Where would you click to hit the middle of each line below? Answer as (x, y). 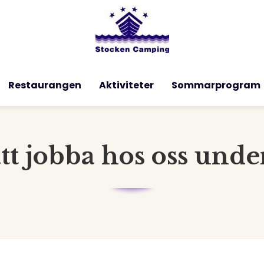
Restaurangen (45, 85)
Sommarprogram (216, 85)
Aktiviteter (126, 85)
